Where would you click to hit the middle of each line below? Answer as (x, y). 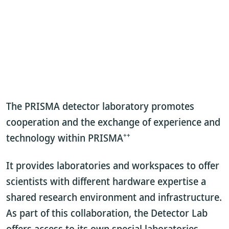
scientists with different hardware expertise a (106, 181)
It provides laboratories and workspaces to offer (113, 165)
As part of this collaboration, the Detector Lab (107, 213)
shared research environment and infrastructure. (114, 197)
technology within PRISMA (65, 138)
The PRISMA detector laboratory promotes (100, 106)
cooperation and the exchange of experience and (113, 122)
